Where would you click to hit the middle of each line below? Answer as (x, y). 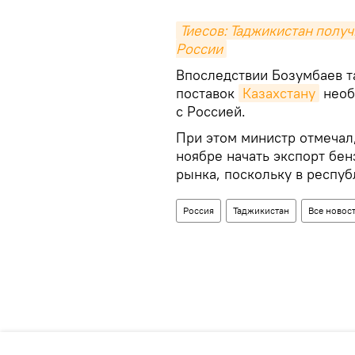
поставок (207, 94)
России (199, 49)
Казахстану (279, 94)
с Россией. (211, 112)
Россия (198, 211)
